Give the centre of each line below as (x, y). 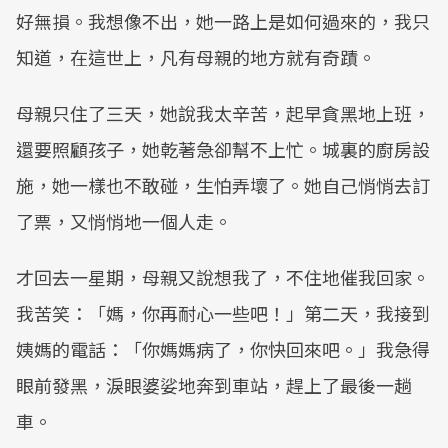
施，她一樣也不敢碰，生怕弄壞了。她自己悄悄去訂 (223, 185)
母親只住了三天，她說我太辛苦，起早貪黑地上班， (223, 113)
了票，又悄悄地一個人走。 (124, 221)
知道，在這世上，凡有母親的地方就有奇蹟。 (196, 57)
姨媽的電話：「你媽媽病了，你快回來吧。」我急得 (223, 349)
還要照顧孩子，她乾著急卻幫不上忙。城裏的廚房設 (223, 149)
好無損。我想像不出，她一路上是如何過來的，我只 (223, 21)
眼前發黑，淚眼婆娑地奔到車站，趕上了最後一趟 (214, 385)
